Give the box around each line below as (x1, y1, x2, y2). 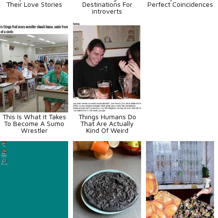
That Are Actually (80, 119, 134, 128)
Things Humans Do (78, 112, 136, 121)
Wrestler (20, 126, 48, 135)
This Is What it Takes (2, 112, 66, 121)
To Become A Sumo (4, 119, 64, 128)
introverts (92, 7, 122, 16)
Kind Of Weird (86, 126, 128, 135)
